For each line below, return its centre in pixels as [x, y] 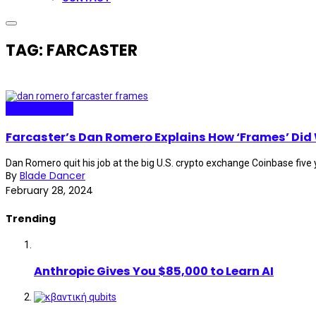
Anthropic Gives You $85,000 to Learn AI [154, 271]
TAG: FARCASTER [72, 51]
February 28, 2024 [49, 190]
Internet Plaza [39, 109]
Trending [31, 218]
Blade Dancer [53, 176]
